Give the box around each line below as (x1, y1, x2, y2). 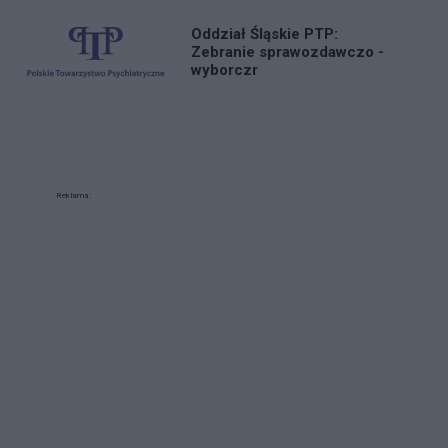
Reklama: (56, 190, 91, 200)
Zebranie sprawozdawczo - (191, 43, 384, 62)
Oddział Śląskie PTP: (191, 25, 338, 44)
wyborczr (191, 61, 258, 80)
